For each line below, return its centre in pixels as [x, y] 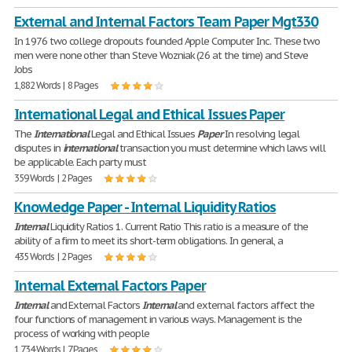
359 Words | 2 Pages [53, 178]
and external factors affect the [245, 305]
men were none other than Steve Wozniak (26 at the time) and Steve [161, 55]
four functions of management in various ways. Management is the [158, 319]
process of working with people [82, 334]
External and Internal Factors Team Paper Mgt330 [166, 22]
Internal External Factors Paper [110, 286]
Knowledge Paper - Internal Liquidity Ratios [145, 207]
